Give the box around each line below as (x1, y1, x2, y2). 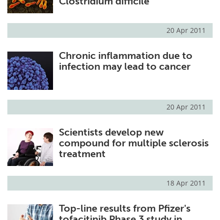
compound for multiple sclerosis (58, 137, 209, 149)
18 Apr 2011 (166, 178, 206, 188)
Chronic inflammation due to (58, 50, 192, 62)
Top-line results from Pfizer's (58, 202, 191, 214)
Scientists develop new (58, 126, 164, 138)
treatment (58, 147, 106, 160)
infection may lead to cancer (58, 60, 191, 73)
